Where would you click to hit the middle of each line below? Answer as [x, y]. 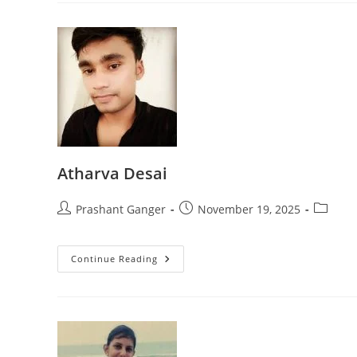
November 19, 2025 [249, 210]
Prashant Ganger [121, 210]
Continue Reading [114, 259]
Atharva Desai [112, 174]
